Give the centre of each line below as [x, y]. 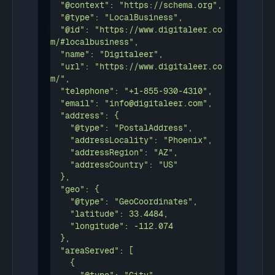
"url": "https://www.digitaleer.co [55, 67]
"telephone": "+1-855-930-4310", [55, 91]
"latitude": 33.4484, [60, 214]
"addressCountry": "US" [60, 165]
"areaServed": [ [55, 251]
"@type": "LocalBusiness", [55, 17]
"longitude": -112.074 [60, 226]
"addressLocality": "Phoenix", [60, 140]
